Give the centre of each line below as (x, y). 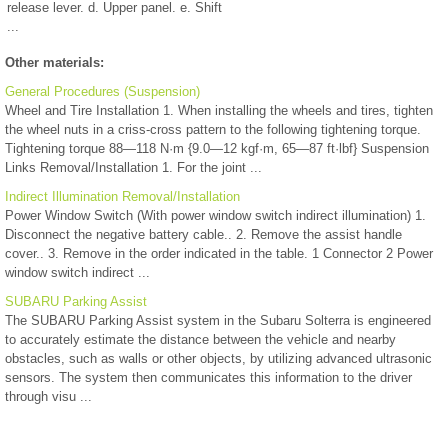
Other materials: (54, 62)
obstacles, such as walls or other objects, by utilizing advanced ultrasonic (218, 358)
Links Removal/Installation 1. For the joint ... (133, 167)
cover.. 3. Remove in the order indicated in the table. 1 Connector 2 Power (219, 253)
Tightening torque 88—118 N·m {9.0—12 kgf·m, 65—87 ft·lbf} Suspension (217, 148)
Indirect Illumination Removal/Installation (122, 196)
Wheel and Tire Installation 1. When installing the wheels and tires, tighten (219, 110)
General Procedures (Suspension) (102, 91)
